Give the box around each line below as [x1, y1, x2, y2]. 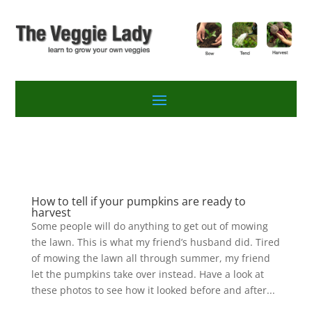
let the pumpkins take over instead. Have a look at [31, 267, 264, 281]
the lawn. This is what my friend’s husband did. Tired [31, 235, 280, 249]
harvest [31, 204, 71, 220]
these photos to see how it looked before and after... [31, 283, 275, 297]
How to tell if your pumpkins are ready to [31, 193, 246, 209]
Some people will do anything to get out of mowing [31, 219, 268, 233]
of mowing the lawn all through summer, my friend [31, 251, 270, 265]
